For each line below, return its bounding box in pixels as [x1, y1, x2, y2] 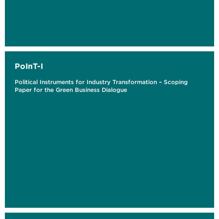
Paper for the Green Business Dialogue [15, 86, 127, 94]
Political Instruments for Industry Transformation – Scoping [15, 78, 188, 86]
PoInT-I [15, 61, 43, 71]
